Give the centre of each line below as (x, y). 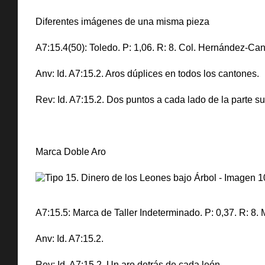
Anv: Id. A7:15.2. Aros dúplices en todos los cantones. (147, 74)
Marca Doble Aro (71, 152)
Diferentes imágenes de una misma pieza (122, 22)
